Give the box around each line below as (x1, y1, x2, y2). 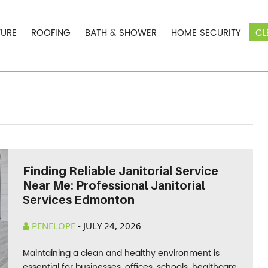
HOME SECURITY (171, 26, 242, 41)
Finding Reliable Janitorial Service (23, 164, 219, 178)
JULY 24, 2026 (83, 220, 142, 232)
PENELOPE (29, 220, 78, 232)
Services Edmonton (23, 193, 135, 207)
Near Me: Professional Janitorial (23, 178, 206, 193)
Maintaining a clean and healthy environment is (23, 246, 220, 260)
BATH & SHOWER (85, 26, 157, 41)
